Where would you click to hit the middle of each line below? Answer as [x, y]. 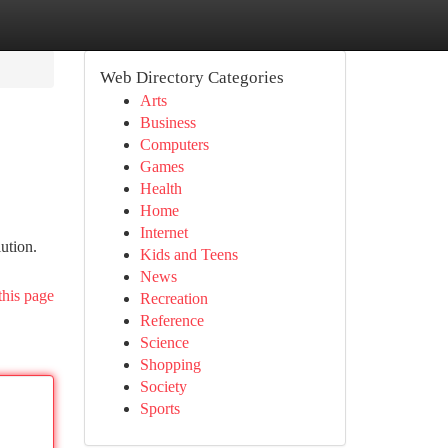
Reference [171, 320]
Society [163, 386]
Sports [159, 408]
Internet [163, 232]
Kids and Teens [188, 254]
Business [167, 122]
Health [160, 188]
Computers [174, 144]
